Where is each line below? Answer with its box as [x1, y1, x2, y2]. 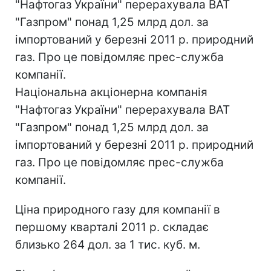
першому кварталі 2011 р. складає [15, 220, 209, 234]
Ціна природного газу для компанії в [15, 203, 220, 217]
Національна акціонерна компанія [15, 85, 207, 99]
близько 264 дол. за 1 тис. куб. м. [15, 238, 200, 252]
